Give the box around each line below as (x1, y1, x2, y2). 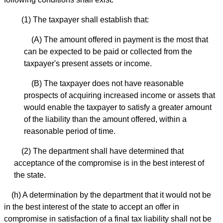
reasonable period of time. (24, 127, 115, 136)
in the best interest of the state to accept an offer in (4, 203, 179, 212)
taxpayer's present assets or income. (24, 59, 152, 68)
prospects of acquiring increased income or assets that (24, 91, 215, 100)
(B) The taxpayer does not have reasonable (31, 79, 184, 88)
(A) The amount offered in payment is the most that (31, 35, 208, 44)
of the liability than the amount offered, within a (24, 115, 187, 124)
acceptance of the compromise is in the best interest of (14, 159, 204, 168)
